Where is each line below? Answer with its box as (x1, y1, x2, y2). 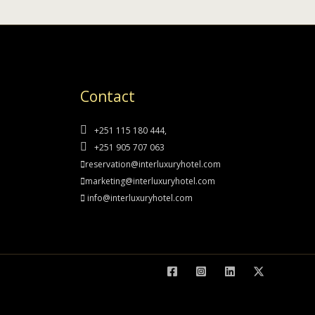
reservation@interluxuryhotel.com (84, 158, 221, 171)
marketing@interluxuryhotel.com (84, 175, 215, 188)
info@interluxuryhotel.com (84, 192, 193, 205)
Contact (79, 86, 135, 107)
